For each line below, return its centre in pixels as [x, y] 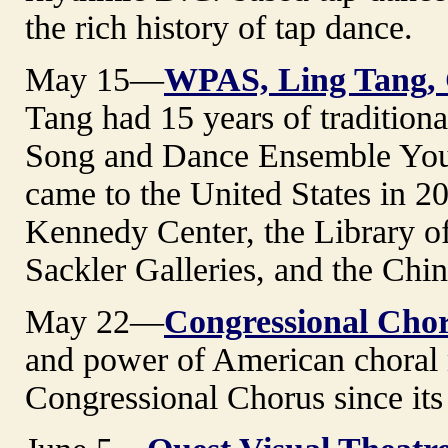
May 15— [94, 79]
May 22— [94, 321]
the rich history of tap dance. [219, 27]
